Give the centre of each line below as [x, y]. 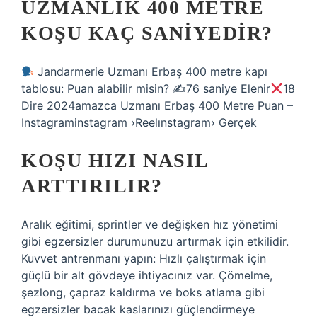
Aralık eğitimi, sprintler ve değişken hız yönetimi [150, 224]
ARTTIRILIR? [92, 186]
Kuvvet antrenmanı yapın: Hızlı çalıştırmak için [144, 258]
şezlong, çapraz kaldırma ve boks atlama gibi [143, 292]
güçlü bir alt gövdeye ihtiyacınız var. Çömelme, [147, 275]
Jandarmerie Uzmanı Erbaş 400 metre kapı [151, 71]
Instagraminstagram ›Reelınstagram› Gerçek [139, 122]
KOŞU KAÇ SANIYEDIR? [147, 33]
